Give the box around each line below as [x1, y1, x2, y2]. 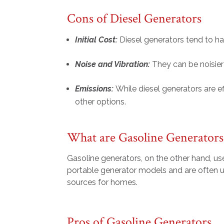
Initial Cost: [75, 35, 120, 45]
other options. [75, 97, 128, 107]
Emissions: [75, 84, 116, 94]
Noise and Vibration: [75, 59, 152, 69]
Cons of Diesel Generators [67, 10, 202, 27]
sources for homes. [67, 177, 140, 187]
